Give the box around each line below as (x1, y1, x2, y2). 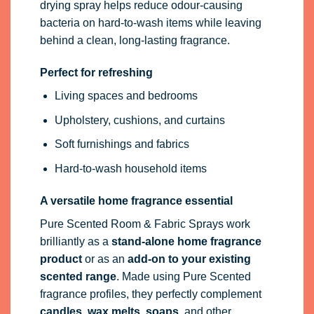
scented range (39, 270, 116, 282)
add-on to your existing (127, 252, 251, 265)
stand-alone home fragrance (111, 235, 261, 247)
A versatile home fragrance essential (39, 194, 233, 207)
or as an (81, 252, 128, 265)
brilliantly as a (39, 235, 111, 247)
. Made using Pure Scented (116, 270, 251, 282)
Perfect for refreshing (39, 67, 153, 79)
